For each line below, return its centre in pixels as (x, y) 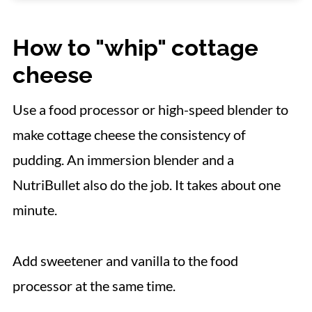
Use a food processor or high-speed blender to (150, 109)
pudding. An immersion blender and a (123, 159)
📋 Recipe (62, 15)
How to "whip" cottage (135, 48)
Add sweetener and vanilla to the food (125, 260)
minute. (36, 210)
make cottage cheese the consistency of (129, 134)
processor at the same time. (94, 286)
